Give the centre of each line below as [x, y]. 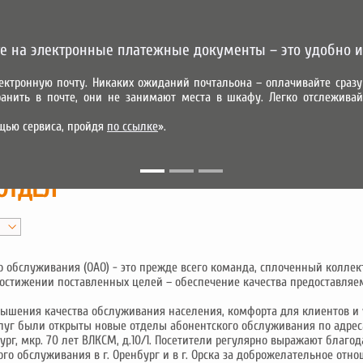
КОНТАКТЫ [262, 111]
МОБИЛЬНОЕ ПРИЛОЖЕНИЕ [193, 130]
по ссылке [132, 126]
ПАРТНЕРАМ [180, 111]
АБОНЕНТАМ [95, 111]
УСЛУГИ [21, 111]
